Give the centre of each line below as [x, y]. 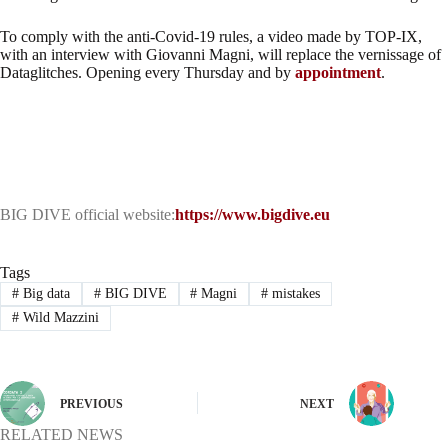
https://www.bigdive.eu [252, 214]
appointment [338, 72]
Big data [44, 293]
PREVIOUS [91, 404]
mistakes [294, 293]
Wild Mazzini [58, 318]
